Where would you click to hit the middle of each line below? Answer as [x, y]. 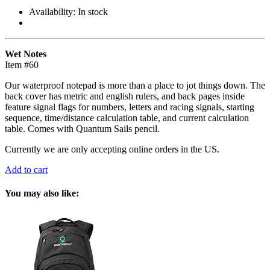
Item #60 [22, 64]
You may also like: [42, 193]
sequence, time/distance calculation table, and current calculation [127, 118]
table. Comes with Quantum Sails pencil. [82, 128]
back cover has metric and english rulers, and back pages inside [125, 96]
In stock [93, 11]
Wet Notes [26, 54]
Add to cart [26, 169]
